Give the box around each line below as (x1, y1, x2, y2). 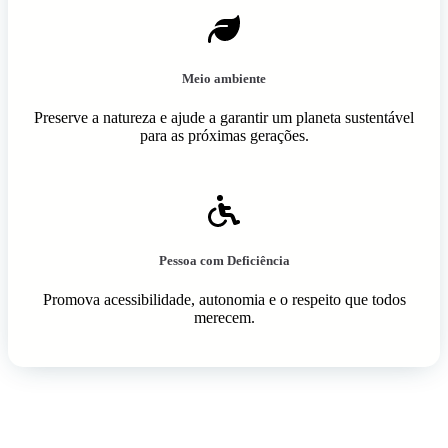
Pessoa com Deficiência (158, 253, 290, 269)
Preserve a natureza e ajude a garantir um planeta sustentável (34, 108, 414, 126)
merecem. (193, 309, 255, 327)
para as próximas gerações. (139, 126, 309, 144)
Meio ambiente (182, 70, 266, 86)
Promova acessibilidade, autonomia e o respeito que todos (42, 291, 406, 309)
